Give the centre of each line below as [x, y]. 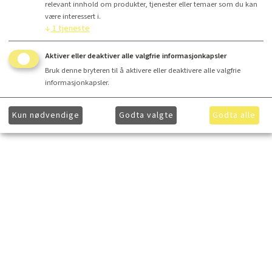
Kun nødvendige [46, 115]
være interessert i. [73, 17]
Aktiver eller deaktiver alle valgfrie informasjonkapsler [136, 56]
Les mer [105, 28]
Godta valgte [146, 115]
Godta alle [234, 115]
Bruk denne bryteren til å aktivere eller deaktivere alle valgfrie [143, 70]
